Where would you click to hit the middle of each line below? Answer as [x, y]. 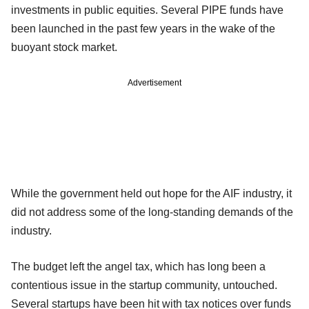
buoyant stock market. [64, 47]
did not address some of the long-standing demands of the [152, 212]
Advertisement [154, 82]
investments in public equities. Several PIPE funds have [147, 10]
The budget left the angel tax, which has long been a [138, 266]
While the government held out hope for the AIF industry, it [151, 193]
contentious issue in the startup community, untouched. [144, 285]
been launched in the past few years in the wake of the [143, 28]
